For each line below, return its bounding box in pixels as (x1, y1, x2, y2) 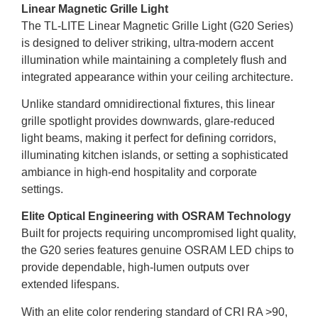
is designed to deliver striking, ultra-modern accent (21, 36, 273, 49)
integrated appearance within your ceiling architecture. (21, 70, 293, 83)
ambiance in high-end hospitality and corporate (21, 165, 257, 178)
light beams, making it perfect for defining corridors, (21, 131, 276, 144)
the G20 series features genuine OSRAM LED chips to (21, 244, 294, 257)
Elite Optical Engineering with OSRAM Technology (21, 210, 291, 223)
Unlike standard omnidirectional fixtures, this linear (21, 97, 275, 110)
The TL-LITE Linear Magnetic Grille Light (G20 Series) (21, 19, 293, 32)
